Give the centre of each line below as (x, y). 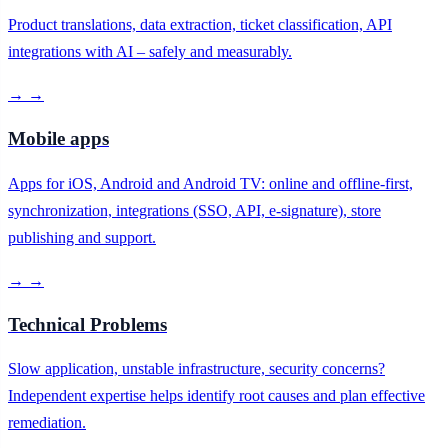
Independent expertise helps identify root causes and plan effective (216, 396)
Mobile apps (58, 139)
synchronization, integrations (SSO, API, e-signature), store (194, 210)
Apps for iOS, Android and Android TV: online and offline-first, (210, 183)
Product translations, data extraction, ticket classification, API (200, 25)
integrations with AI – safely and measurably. (150, 52)
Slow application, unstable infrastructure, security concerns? (196, 369)
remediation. (47, 423)
